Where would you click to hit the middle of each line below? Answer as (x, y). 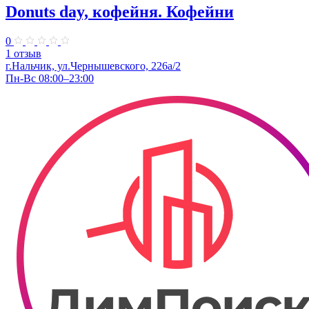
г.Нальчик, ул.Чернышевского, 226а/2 (93, 66)
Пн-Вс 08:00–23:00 (50, 78)
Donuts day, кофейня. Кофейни (120, 11)
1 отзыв (23, 53)
